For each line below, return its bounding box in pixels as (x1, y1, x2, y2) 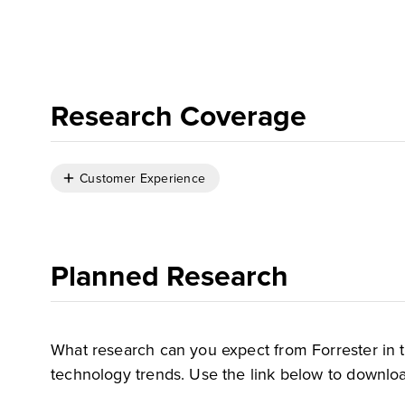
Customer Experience (80, 168, 206, 188)
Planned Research (51, 254, 288, 297)
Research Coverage (51, 94, 306, 137)
